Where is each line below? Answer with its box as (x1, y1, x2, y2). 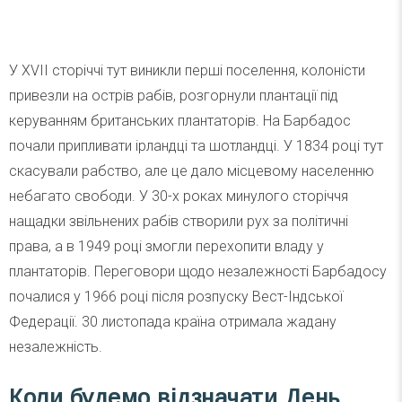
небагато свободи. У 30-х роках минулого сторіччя (9, 188, 348, 205)
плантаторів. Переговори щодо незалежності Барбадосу (9, 263, 387, 281)
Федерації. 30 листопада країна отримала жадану (9, 313, 336, 331)
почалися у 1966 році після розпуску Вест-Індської (9, 288, 343, 306)
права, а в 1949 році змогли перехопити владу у (9, 238, 324, 256)
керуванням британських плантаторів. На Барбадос (9, 112, 351, 130)
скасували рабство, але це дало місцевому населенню (9, 162, 374, 180)
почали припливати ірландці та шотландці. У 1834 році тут (9, 137, 383, 155)
